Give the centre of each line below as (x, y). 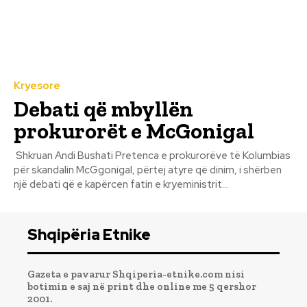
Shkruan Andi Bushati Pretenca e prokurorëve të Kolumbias (64, 155)
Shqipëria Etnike (89, 234)
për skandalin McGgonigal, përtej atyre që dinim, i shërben (148, 170)
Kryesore (37, 85)
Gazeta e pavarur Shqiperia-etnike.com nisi (136, 274)
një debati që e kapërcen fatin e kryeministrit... (121, 184)
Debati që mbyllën (103, 109)
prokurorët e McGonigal (134, 131)
